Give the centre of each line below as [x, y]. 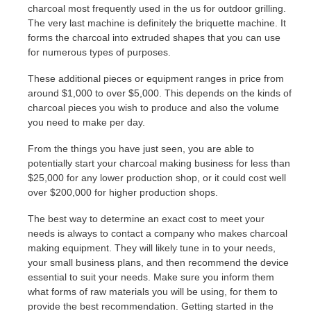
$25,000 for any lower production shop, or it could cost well [157, 177]
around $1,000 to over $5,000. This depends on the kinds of [160, 93]
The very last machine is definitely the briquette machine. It [157, 23]
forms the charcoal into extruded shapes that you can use [154, 38]
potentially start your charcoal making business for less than [159, 163]
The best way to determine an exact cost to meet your [146, 218]
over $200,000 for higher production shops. [123, 192]
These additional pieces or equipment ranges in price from [156, 79]
